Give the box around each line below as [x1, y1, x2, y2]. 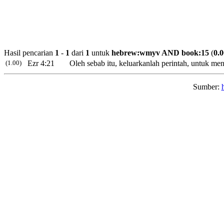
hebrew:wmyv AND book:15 [111, 48, 209, 57]
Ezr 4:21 [27, 59, 54, 68]
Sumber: [192, 82, 221, 91]
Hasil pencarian [4, 48, 55, 57]
